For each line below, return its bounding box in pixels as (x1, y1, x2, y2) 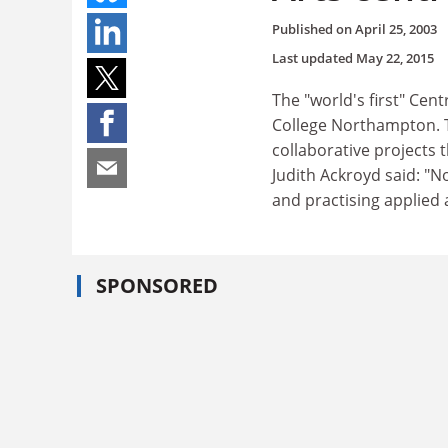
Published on (272, 19, 355, 38)
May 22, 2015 (356, 48, 434, 67)
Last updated (272, 48, 356, 67)
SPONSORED (96, 272, 218, 299)
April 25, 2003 (355, 19, 437, 38)
